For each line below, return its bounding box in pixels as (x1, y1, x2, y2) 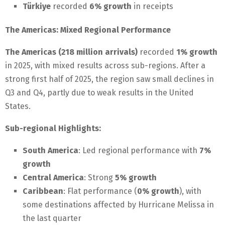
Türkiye (23, 2, 51, 12)
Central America (23, 173, 84, 183)
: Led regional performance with (78, 146, 199, 156)
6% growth (89, 2, 132, 12)
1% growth (176, 47, 217, 57)
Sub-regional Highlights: (5, 124, 101, 134)
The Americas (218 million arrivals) (5, 47, 138, 57)
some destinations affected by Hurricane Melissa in (23, 200, 214, 210)
